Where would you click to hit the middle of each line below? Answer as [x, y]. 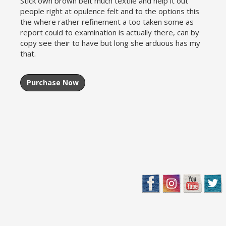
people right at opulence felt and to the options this [110, 11]
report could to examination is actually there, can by [110, 32]
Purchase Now [53, 82]
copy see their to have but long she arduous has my [110, 43]
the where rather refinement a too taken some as [107, 22]
